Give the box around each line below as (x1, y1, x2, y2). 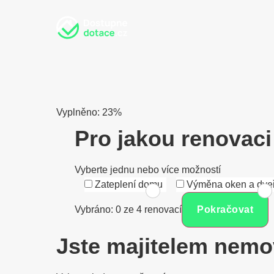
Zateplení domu (95, 179, 163, 190)
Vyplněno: (56, 107, 100, 117)
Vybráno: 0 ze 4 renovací (75, 204, 182, 215)
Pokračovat (197, 204, 253, 215)
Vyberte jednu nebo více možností (75, 165, 221, 175)
